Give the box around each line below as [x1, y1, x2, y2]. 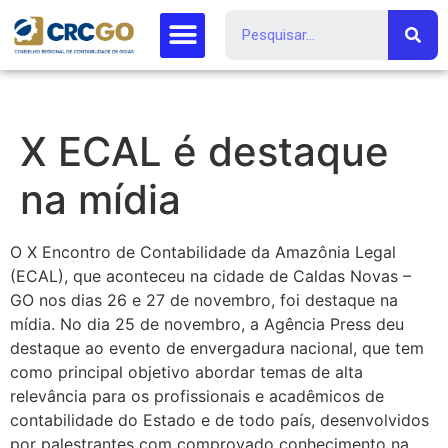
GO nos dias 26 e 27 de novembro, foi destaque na [10, 290, 398, 310]
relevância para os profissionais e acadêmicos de [10, 386, 384, 406]
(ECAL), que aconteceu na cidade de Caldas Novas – [10, 266, 411, 286]
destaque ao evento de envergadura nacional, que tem [10, 338, 424, 358]
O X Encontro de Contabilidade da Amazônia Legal [10, 242, 396, 262]
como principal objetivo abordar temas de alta [10, 362, 363, 382]
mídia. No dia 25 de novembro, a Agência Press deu [10, 314, 404, 334]
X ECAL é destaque [20, 127, 389, 176]
